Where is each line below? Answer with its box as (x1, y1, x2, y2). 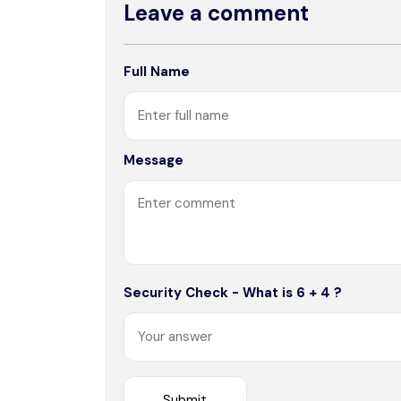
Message (124, 150, 183, 169)
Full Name (124, 62, 190, 81)
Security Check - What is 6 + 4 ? (124, 283, 342, 302)
